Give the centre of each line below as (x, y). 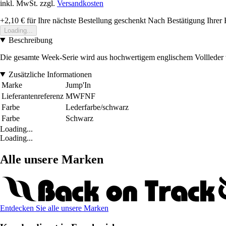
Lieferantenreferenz (33, 96)
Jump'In (78, 85)
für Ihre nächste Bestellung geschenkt (85, 20)
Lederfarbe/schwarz (97, 107)
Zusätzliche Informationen (50, 74)
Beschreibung (30, 40)
